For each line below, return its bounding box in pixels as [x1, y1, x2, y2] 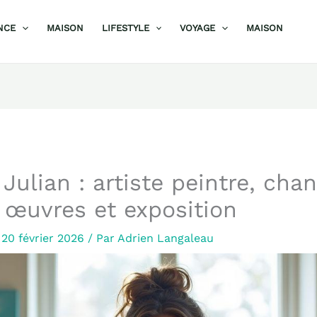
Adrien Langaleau [117, 231, 214, 246]
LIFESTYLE [101, 23, 149, 33]
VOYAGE [180, 23, 216, 33]
